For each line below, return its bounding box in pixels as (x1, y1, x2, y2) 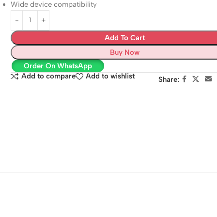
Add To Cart (105, 33, 145, 42)
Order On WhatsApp (23, 61, 92, 70)
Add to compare (21, 72, 76, 81)
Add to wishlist (86, 72, 135, 81)
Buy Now (110, 47, 140, 57)
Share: (158, 75, 179, 84)
